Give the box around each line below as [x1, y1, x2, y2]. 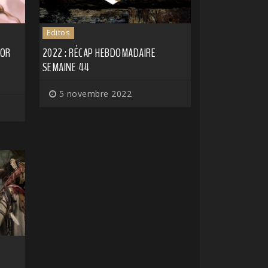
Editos [47, 28, 70, 38]
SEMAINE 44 [42, 59, 90, 76]
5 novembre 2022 [56, 88, 132, 100]
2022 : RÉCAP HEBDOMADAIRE [42, 45, 156, 62]
